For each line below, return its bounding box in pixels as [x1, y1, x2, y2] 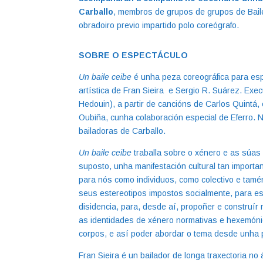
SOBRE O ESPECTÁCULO [79, 50, 188, 60]
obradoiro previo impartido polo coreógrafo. [79, 21, 242, 30]
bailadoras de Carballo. [79, 126, 166, 136]
